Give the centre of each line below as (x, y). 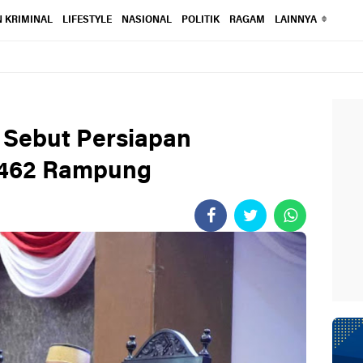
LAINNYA (295, 20)
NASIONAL (146, 20)
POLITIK (200, 20)
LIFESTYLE (87, 20)
